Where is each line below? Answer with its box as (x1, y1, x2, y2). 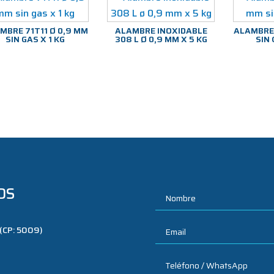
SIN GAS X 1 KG (6, 32, 65, 46)
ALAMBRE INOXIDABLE (114, 23, 207, 37)
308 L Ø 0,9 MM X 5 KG (114, 32, 207, 46)
